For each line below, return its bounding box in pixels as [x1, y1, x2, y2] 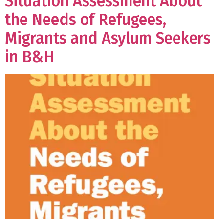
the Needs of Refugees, [5, 10, 166, 29]
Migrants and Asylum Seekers [5, 29, 211, 48]
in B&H [5, 47, 54, 66]
